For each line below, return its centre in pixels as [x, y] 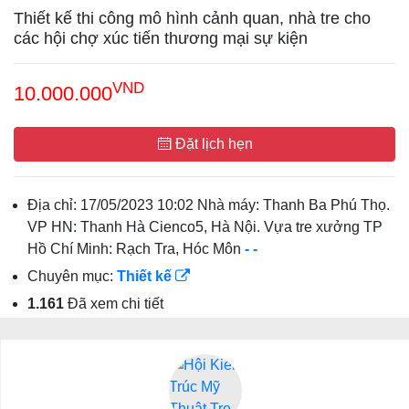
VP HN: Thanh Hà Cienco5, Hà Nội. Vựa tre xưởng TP [205, 227]
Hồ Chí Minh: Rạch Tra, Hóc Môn [136, 249]
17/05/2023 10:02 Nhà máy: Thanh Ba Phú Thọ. [235, 205]
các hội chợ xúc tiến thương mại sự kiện [161, 38]
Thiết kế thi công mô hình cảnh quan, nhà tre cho [192, 18]
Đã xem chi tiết [114, 304]
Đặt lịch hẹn [212, 144]
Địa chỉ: [54, 205]
